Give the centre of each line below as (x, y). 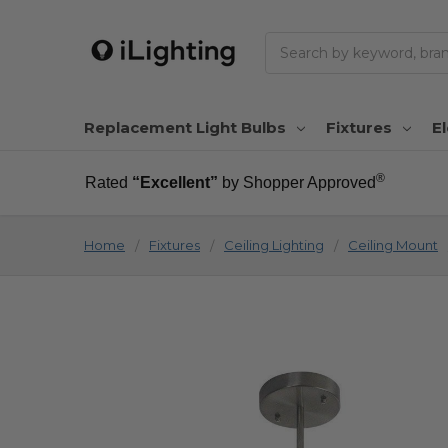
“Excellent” (174, 182)
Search (289, 41)
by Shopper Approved (298, 182)
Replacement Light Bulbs (185, 127)
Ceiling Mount (393, 244)
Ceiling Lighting (274, 244)
